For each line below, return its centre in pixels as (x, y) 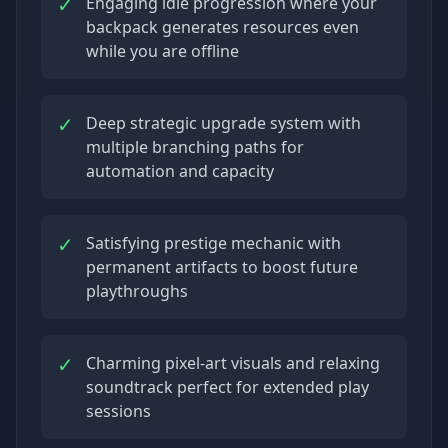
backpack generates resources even (222, 26)
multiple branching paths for (195, 146)
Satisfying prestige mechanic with (213, 242)
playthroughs (137, 290)
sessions (118, 410)
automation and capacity (180, 170)
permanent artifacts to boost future (222, 266)
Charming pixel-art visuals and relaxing (233, 362)
